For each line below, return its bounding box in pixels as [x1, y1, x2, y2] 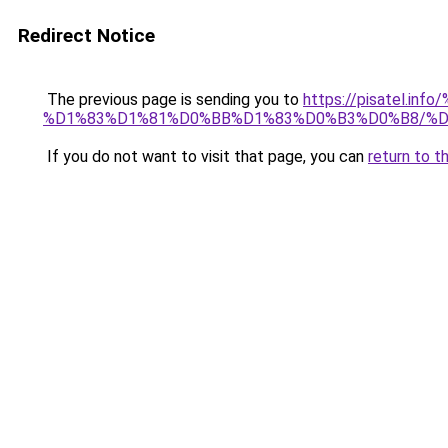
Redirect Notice [18, 24, 155, 47]
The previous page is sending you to [43, 90, 303, 109]
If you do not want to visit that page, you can [43, 147, 368, 166]
